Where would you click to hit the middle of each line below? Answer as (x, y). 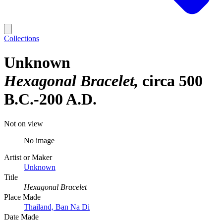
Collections (22, 38)
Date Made (21, 217)
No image (39, 140)
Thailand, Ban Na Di (57, 207)
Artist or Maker (28, 157)
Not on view (24, 123)
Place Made (22, 197)
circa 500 (172, 81)
